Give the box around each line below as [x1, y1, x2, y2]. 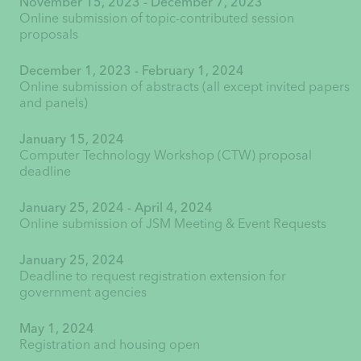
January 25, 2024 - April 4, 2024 [19, 199, 213, 215]
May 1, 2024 [19, 320, 94, 336]
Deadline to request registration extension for [19, 268, 286, 284]
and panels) [19, 94, 88, 110]
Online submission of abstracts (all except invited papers [19, 78, 350, 94]
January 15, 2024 [19, 131, 124, 147]
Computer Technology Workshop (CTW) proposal [19, 147, 312, 163]
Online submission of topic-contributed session [19, 10, 294, 26]
